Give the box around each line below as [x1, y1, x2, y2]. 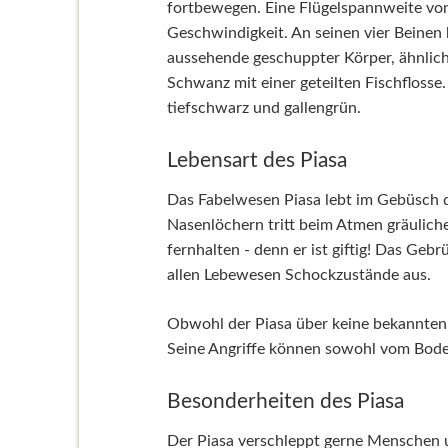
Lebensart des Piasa [166, 150, 347, 172]
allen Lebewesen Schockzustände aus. [166, 267, 431, 284]
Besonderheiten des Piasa [166, 391, 404, 413]
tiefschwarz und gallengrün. [166, 100, 361, 117]
